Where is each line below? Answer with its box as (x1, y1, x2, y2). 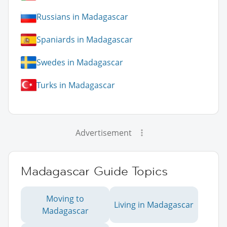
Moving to (46, 193, 84, 204)
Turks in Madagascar (36, 80, 115, 91)
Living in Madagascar (114, 199, 194, 210)
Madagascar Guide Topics (21, 163, 168, 179)
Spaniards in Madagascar (36, 34, 133, 46)
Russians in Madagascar (36, 11, 128, 23)
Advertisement (75, 127, 132, 138)
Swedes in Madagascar (36, 57, 123, 68)
